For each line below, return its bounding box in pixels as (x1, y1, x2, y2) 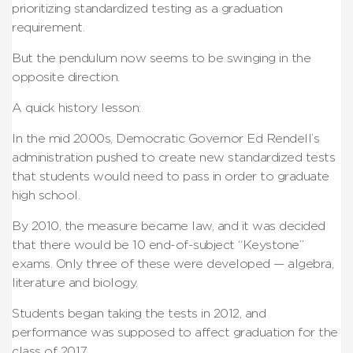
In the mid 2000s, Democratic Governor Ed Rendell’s (12, 132, 319, 145)
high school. (12, 188, 80, 202)
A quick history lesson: (12, 101, 141, 114)
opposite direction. (12, 70, 120, 84)
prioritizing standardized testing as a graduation (12, 2, 283, 15)
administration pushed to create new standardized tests (12, 150, 335, 164)
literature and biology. (12, 276, 138, 289)
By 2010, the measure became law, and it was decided (12, 219, 325, 232)
